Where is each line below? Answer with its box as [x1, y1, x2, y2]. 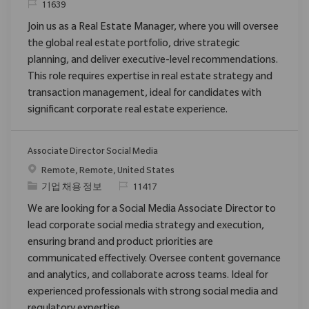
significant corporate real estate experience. [28, 105, 228, 117]
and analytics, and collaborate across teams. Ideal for [28, 270, 268, 282]
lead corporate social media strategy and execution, [28, 221, 264, 232]
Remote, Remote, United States [41, 166, 175, 177]
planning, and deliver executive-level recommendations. [28, 55, 278, 67]
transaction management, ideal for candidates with [28, 88, 261, 100]
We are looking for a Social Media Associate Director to [28, 204, 276, 216]
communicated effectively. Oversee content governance [28, 254, 281, 266]
